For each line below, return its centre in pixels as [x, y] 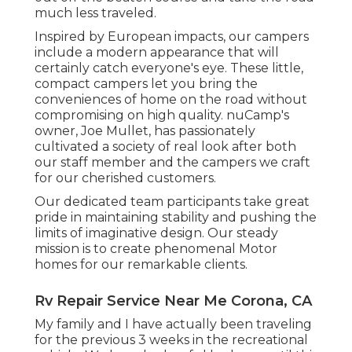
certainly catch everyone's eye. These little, [169, 68]
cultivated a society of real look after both [165, 146]
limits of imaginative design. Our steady [156, 233]
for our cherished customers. [125, 178]
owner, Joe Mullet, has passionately [145, 130]
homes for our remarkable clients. [141, 264]
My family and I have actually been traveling [173, 324]
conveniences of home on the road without [171, 99]
